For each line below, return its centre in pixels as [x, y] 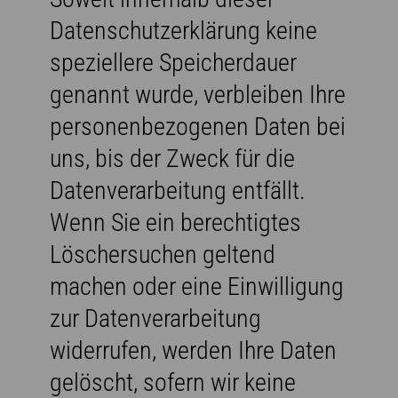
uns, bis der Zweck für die [172, 158]
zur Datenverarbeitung [155, 318]
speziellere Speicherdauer [173, 62]
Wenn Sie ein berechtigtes [175, 222]
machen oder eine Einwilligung [197, 286]
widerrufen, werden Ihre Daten [193, 350]
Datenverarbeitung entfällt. [178, 190]
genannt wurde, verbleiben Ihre [198, 94]
